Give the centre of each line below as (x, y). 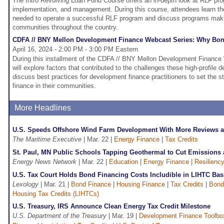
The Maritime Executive (47, 139)
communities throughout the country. (65, 27)
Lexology (25, 184)
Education (123, 162)
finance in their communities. (54, 86)
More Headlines (43, 108)
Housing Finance (141, 184)
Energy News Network (44, 162)
